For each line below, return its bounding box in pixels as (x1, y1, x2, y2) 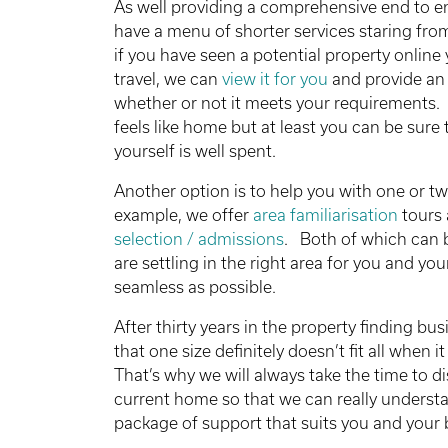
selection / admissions (114, 229, 284, 248)
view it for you (222, 69, 328, 88)
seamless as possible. (114, 277, 276, 296)
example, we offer (114, 205, 253, 224)
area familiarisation (253, 205, 398, 224)
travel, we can (114, 69, 222, 88)
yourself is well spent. (114, 141, 276, 160)
